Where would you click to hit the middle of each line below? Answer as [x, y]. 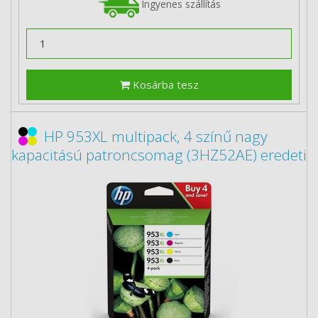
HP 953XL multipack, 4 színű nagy [156, 136]
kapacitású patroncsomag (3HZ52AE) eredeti [159, 155]
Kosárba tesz [164, 84]
